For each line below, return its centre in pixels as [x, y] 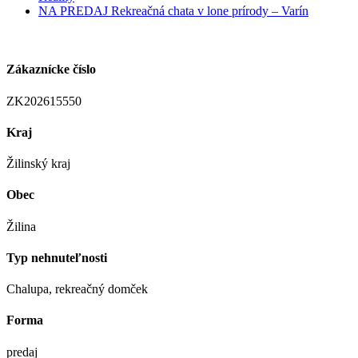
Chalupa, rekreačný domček [77, 289]
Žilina [21, 226]
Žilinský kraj [38, 164]
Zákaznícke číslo [51, 70]
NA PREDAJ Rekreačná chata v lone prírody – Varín [173, 11]
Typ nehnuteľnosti [57, 257]
